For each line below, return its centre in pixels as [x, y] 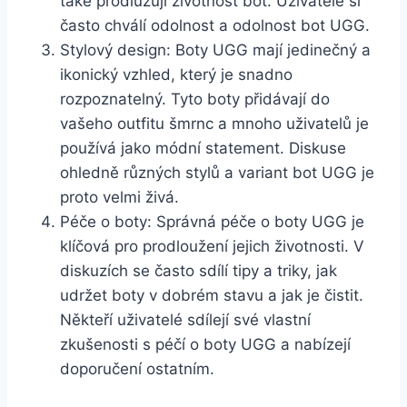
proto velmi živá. [119, 198]
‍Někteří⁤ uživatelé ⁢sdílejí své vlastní [185, 320]
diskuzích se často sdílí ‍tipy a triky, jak [199, 271]
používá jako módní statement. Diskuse [203, 149]
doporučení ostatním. [137, 369]
